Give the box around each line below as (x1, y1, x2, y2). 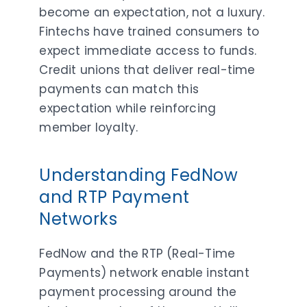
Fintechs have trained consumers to (39, 23, 260, 40)
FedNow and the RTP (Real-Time (39, 245, 236, 262)
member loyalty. (39, 119, 138, 136)
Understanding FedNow (39, 163, 238, 186)
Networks (39, 207, 118, 230)
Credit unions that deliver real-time (39, 61, 256, 78)
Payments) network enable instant (39, 264, 249, 281)
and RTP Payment (39, 185, 190, 208)
